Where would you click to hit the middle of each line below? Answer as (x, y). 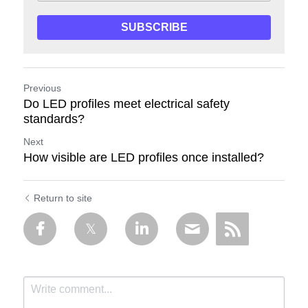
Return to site (63, 198)
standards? (54, 119)
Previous (42, 88)
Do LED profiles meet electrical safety (126, 104)
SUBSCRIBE (154, 27)
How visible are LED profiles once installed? (144, 157)
